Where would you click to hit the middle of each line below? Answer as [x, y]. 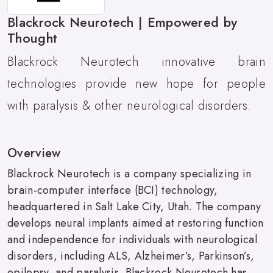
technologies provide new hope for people [136, 83]
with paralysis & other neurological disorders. [129, 105]
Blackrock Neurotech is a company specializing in [129, 173]
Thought [33, 38]
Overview [34, 153]
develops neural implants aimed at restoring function [136, 223]
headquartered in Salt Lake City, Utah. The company [134, 206]
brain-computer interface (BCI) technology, [113, 190]
